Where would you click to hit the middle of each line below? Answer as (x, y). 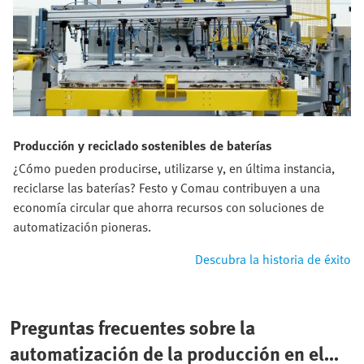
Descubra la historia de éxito (273, 259)
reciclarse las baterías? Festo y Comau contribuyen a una (167, 187)
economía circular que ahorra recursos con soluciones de (169, 207)
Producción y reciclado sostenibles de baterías (143, 145)
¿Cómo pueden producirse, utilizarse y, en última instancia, (174, 168)
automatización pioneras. (82, 226)
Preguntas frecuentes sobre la (132, 327)
